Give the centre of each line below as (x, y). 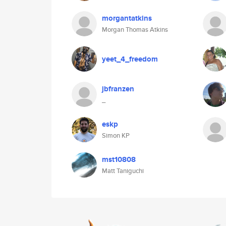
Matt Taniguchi (123, 171)
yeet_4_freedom (130, 59)
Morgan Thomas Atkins (135, 30)
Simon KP (116, 135)
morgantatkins (127, 18)
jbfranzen (118, 89)
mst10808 (119, 159)
